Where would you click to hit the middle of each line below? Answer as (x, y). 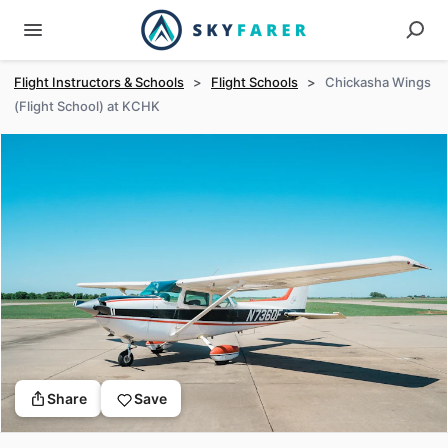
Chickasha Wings (378, 82)
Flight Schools (254, 82)
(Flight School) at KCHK (87, 106)
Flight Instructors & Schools (99, 82)
